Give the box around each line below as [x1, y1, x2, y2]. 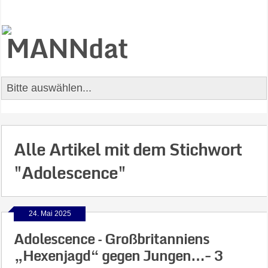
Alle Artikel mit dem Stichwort [14, 135, 242, 163]
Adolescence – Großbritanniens [14, 227, 210, 250]
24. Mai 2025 [28, 209, 71, 218]
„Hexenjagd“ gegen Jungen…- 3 [14, 243, 224, 267]
